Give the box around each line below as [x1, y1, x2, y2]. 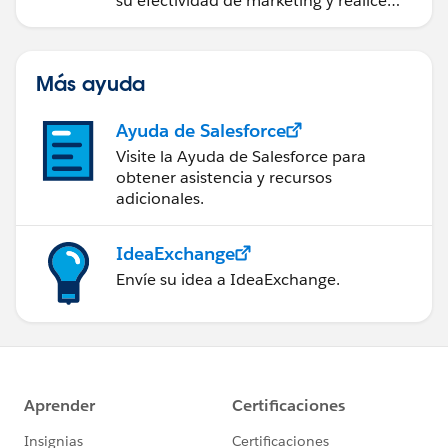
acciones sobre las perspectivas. [116, 10, 352, 32]
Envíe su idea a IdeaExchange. [116, 268, 340, 290]
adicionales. [116, 187, 204, 209]
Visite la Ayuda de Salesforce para [116, 145, 366, 167]
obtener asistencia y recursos [116, 166, 332, 188]
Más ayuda [36, 69, 145, 96]
